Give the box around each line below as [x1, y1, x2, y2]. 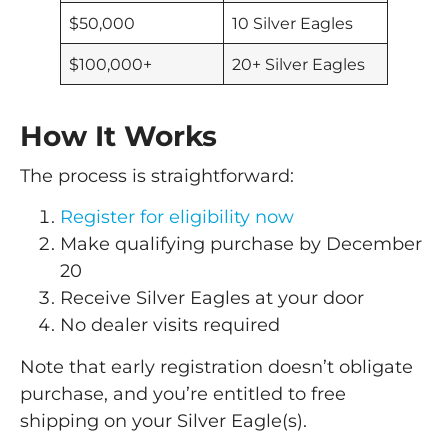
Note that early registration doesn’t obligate [20, 355, 413, 378]
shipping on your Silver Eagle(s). [20, 409, 307, 432]
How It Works [20, 118, 217, 153]
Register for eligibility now [60, 206, 294, 229]
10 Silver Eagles [232, 12, 354, 33]
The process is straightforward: [20, 164, 294, 187]
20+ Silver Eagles [232, 53, 366, 74]
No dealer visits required [60, 314, 280, 337]
